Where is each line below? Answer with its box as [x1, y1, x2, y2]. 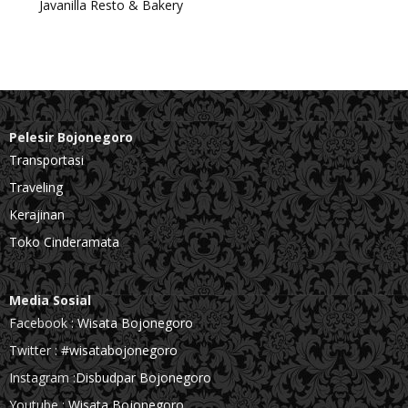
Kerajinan [9, 206, 65, 223]
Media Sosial [9, 291, 91, 309]
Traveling [9, 178, 63, 196]
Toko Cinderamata [9, 233, 119, 250]
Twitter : [9, 342, 61, 359]
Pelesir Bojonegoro [9, 128, 133, 146]
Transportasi [9, 151, 84, 168]
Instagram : [9, 369, 76, 386]
